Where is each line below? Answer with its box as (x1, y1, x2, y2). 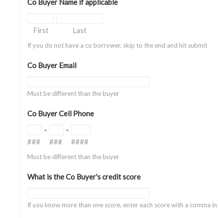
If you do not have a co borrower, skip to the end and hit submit (27, 41, 207, 49)
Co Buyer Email (27, 61, 76, 70)
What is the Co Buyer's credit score (27, 172, 141, 181)
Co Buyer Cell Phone (27, 109, 94, 118)
